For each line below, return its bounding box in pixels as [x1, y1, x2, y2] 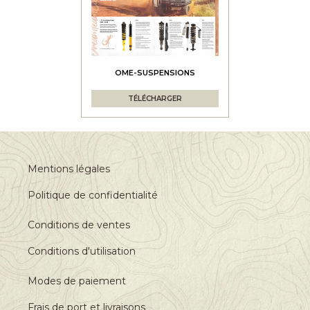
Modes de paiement [28, 275, 126, 288]
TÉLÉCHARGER [128, 94, 182, 104]
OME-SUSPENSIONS [115, 68, 195, 78]
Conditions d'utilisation [28, 245, 136, 258]
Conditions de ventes [28, 219, 130, 232]
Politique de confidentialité [28, 189, 158, 202]
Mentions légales [28, 163, 110, 176]
